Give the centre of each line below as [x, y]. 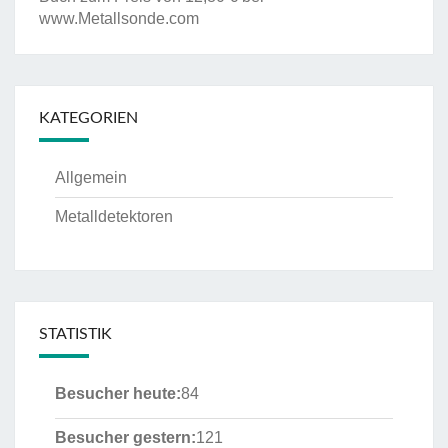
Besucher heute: [118, 394]
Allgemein [91, 178]
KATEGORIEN [88, 118]
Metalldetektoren [114, 217]
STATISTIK [75, 334]
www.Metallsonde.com [119, 19]
